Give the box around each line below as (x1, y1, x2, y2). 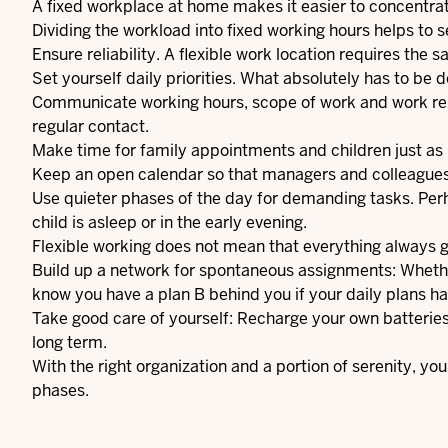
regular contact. (32, 116, 149, 137)
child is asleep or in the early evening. (32, 212, 307, 233)
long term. (32, 332, 107, 353)
